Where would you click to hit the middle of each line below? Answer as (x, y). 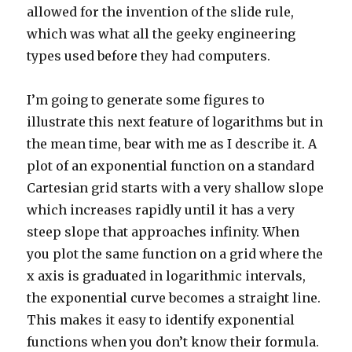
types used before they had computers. (149, 56)
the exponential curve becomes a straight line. (174, 298)
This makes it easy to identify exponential (161, 320)
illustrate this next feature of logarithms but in (175, 122)
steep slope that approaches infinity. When (163, 232)
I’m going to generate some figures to (146, 100)
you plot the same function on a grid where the (175, 254)
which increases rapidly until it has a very (161, 210)
